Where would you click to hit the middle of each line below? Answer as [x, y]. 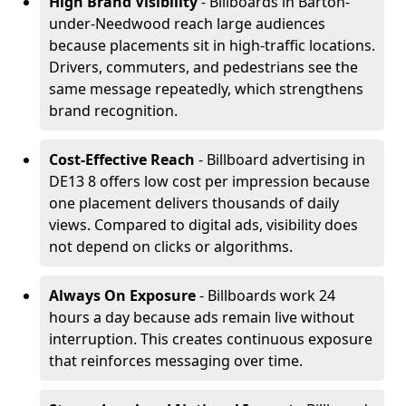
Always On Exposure [122, 295]
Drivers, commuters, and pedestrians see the [203, 67]
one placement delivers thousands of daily [194, 203]
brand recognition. [113, 111]
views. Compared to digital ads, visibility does [203, 225]
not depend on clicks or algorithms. [171, 246]
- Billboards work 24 [266, 295]
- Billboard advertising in [280, 159]
